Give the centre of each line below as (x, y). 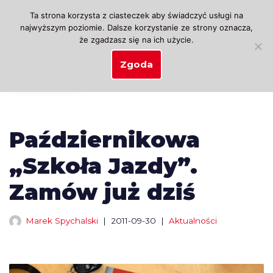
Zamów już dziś (102, 192)
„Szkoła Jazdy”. (103, 166)
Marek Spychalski (62, 221)
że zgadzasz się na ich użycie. (136, 40)
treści (22, 62)
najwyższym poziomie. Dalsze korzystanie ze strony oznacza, (136, 27)
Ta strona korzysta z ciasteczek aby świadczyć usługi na (136, 15)
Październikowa (105, 140)
